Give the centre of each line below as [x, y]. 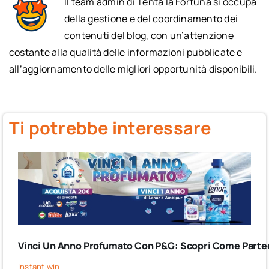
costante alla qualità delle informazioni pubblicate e [125, 52]
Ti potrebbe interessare [110, 128]
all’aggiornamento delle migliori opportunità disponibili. [133, 69]
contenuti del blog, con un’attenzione [149, 35]
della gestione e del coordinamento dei [151, 18]
